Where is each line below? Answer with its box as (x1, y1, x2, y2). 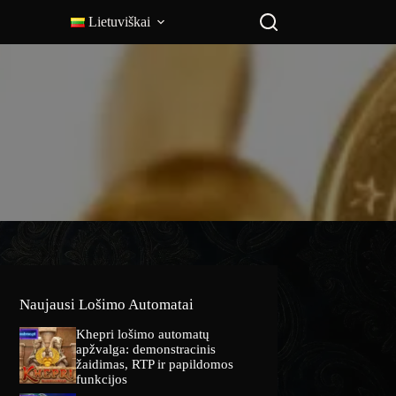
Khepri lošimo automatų (76, 327, 210, 342)
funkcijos (76, 372, 128, 387)
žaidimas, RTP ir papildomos (76, 357, 234, 372)
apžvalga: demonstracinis (76, 342, 217, 357)
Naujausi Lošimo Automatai (19, 296, 194, 313)
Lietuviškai (88, 14, 151, 29)
